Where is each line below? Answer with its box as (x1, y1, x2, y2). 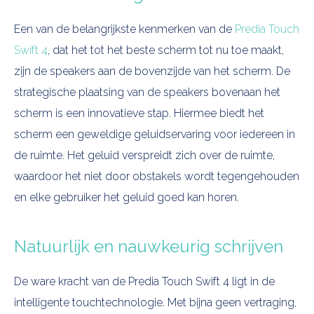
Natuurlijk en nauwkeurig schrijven (14, 236, 283, 257)
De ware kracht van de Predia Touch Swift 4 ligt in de (14, 275, 275, 288)
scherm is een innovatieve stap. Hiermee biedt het (14, 107, 264, 120)
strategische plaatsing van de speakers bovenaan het (14, 86, 280, 99)
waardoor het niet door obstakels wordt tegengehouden (14, 170, 299, 183)
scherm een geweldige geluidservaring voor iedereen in (14, 128, 295, 141)
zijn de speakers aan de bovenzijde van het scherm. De (14, 64, 290, 78)
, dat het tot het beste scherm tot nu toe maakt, (48, 43, 284, 57)
